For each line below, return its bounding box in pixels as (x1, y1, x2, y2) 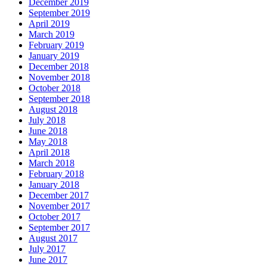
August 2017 (29, 232, 77, 243)
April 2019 (29, 18, 70, 29)
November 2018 (29, 72, 90, 82)
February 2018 (29, 168, 84, 179)
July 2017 (29, 243, 66, 254)
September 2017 (29, 222, 90, 232)
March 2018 (29, 157, 74, 168)
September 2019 (29, 7, 90, 18)
